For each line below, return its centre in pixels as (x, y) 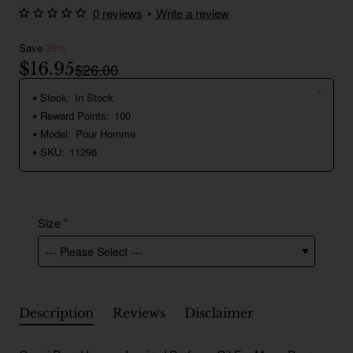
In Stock (94, 98)
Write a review (193, 13)
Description (56, 313)
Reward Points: (75, 116)
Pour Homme (106, 134)
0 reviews (118, 13)
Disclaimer (219, 313)
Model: (56, 134)
